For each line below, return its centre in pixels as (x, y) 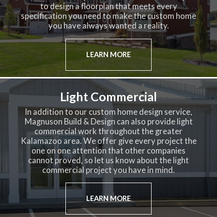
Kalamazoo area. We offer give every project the (108, 141)
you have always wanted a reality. (108, 25)
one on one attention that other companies (108, 150)
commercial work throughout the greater (108, 131)
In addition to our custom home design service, (108, 112)
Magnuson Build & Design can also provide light (108, 121)
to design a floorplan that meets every (108, 6)
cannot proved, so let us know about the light (108, 160)
